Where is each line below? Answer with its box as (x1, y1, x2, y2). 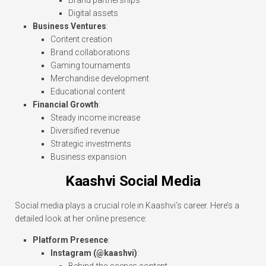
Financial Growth (33, 100, 99, 110)
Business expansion (50, 152, 126, 162)
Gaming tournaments (50, 61, 131, 71)
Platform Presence (33, 235, 108, 245)
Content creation (50, 34, 112, 45)
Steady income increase (50, 113, 140, 123)
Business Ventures (33, 21, 106, 31)
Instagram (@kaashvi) (50, 248, 137, 258)
